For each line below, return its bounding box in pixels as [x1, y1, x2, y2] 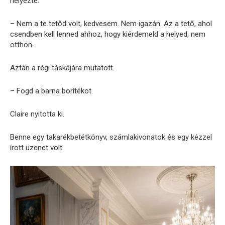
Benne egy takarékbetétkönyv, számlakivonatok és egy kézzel [10, 132, 212, 142]
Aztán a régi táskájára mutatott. [10, 63, 115, 72]
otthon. [10, 40, 34, 49]
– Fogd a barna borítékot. [10, 86, 93, 95]
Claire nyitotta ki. [10, 109, 64, 119]
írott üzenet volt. [10, 143, 64, 152]
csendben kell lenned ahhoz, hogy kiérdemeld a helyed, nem [10, 29, 205, 39]
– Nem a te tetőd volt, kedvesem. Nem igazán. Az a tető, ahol [10, 19, 212, 28]
